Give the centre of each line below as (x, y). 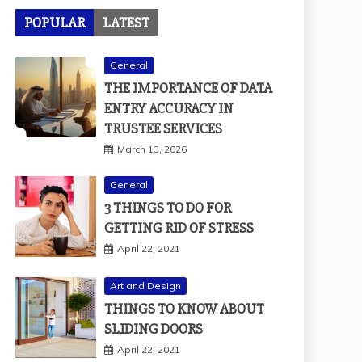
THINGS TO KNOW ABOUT (184, 292)
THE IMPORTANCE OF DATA (188, 72)
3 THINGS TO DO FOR (168, 191)
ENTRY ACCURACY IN (169, 92)
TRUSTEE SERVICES (163, 112)
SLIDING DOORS (154, 312)
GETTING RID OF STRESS (179, 211)
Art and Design (145, 269)
